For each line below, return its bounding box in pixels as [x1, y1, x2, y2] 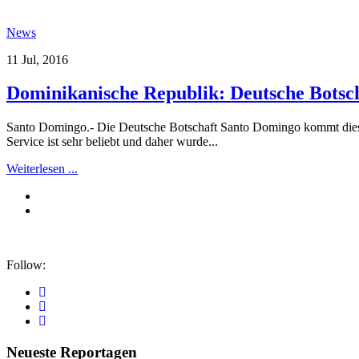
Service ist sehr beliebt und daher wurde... [6, 135, 218, 149]
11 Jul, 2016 [6, 52, 68, 67]
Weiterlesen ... [6, 162, 78, 176]
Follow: [6, 258, 46, 272]
